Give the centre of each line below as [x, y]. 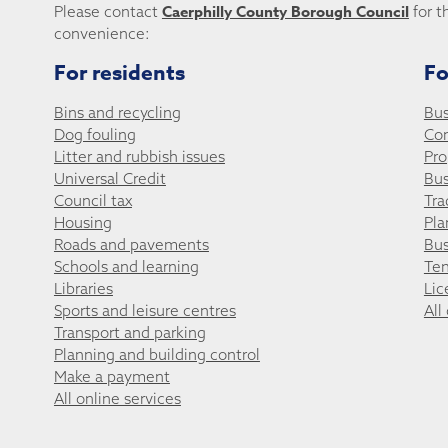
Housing [82, 223]
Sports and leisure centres [144, 311]
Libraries [83, 289]
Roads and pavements [131, 245]
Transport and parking [129, 333]
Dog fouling [94, 135]
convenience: [101, 33]
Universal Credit [109, 179]
